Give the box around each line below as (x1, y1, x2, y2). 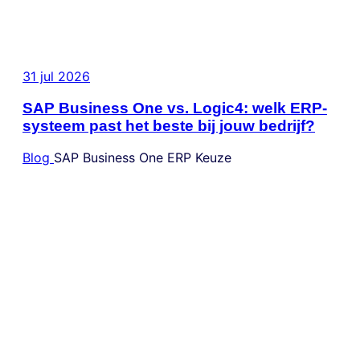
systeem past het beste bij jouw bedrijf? (22, 117, 315, 134)
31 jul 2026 (22, 67, 90, 84)
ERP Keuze (167, 149, 231, 166)
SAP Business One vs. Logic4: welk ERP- (22, 99, 327, 117)
